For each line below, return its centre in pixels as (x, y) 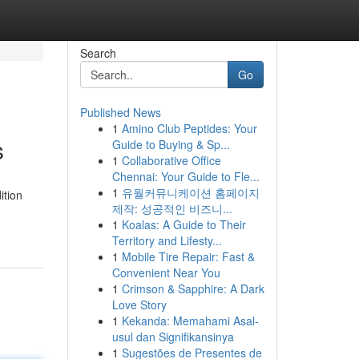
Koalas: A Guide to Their (184, 224)
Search (98, 53)
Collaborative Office (171, 160)
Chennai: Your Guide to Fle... (186, 176)
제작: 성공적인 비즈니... (172, 208)
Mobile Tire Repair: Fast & (188, 256)
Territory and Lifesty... (167, 240)
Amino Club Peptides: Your (189, 128)
